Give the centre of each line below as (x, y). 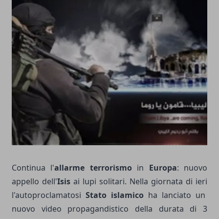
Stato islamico (115, 195)
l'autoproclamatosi (49, 195)
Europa (163, 167)
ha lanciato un (175, 195)
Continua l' (33, 167)
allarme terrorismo (93, 167)
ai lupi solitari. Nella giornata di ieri (139, 181)
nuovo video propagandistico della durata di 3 (109, 208)
